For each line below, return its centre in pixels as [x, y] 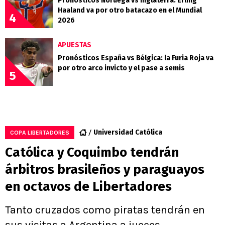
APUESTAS [75, 45]
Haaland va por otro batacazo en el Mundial [130, 10]
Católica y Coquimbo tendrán [92, 152]
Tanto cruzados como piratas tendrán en [105, 210]
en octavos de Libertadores [88, 186]
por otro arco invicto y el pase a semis [121, 68]
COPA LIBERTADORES [40, 132]
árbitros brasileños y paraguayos [105, 169]
